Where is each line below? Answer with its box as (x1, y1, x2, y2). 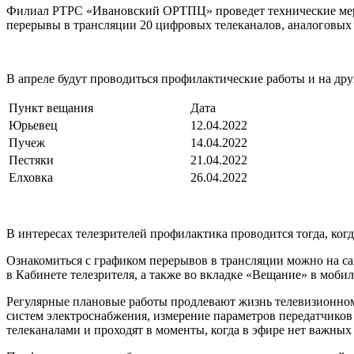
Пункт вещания (9, 100, 93, 115)
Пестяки (9, 153, 54, 167)
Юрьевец (9, 118, 58, 132)
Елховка (9, 170, 53, 184)
